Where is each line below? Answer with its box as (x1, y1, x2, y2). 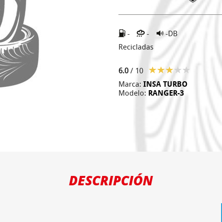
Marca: (118, 80, 143, 89)
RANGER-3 (148, 89, 184, 98)
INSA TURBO (143, 80, 187, 89)
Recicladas (118, 43, 154, 52)
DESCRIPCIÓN (69, 171, 153, 190)
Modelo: (118, 89, 148, 98)
